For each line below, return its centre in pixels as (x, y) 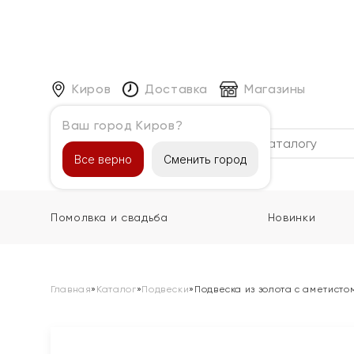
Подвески (166, 289)
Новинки (292, 217)
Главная (71, 289)
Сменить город (205, 159)
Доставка (176, 88)
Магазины (275, 88)
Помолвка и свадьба (109, 217)
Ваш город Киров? (123, 125)
